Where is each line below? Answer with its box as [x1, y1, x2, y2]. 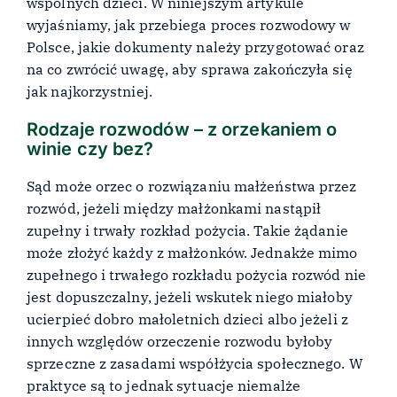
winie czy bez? [27, 137, 154, 160]
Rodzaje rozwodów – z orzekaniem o [27, 118, 338, 140]
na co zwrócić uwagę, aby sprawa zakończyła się [27, 59, 353, 78]
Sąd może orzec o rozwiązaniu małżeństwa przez [27, 177, 357, 196]
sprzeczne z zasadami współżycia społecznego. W [27, 354, 362, 373]
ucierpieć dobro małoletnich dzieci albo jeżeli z [27, 310, 348, 329]
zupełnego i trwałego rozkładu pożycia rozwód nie [27, 266, 366, 284]
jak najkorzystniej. [27, 82, 152, 100]
